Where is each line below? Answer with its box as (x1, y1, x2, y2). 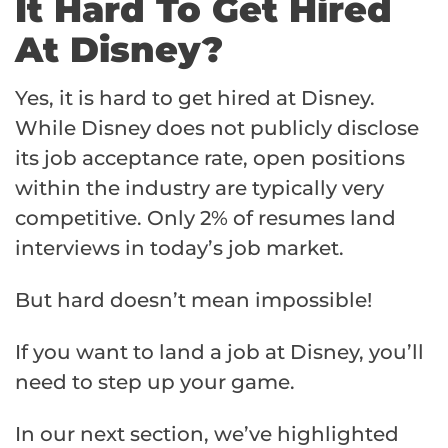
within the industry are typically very (15, 176, 384, 201)
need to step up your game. (15, 370, 295, 395)
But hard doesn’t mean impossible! (15, 288, 372, 313)
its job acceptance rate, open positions (15, 146, 405, 171)
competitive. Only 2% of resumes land (15, 206, 396, 231)
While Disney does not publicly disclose (15, 116, 419, 141)
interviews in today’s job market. (15, 236, 344, 261)
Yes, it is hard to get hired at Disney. (15, 86, 375, 111)
